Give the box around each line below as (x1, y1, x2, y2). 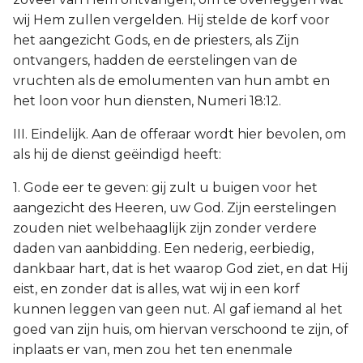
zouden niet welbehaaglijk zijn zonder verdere (13, 220, 317, 236)
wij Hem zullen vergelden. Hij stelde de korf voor (13, 12, 330, 28)
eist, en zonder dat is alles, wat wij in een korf (13, 281, 300, 297)
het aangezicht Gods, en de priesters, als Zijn (13, 32, 299, 48)
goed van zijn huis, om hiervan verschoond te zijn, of (13, 322, 348, 337)
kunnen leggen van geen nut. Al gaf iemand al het (13, 301, 343, 317)
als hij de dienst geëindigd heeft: (13, 147, 221, 162)
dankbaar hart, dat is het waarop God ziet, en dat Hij (13, 261, 348, 276)
